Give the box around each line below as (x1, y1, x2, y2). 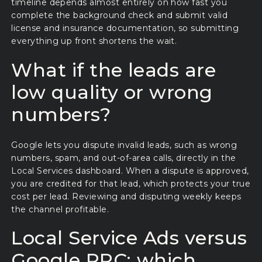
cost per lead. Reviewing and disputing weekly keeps (11, 191, 242, 202)
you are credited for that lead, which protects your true (11, 178, 251, 189)
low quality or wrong (11, 80, 213, 104)
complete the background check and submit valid (11, 10, 228, 21)
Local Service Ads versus (11, 226, 247, 250)
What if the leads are (11, 58, 216, 81)
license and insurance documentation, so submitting (11, 23, 239, 34)
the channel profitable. (11, 204, 109, 215)
